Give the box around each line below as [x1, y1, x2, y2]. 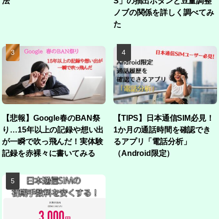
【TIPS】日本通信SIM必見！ [113, 113, 214, 122]
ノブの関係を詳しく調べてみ [113, 8, 214, 17]
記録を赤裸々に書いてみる [2, 148, 95, 157]
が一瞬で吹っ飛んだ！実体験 [2, 136, 103, 146]
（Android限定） [113, 148, 175, 157]
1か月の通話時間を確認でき [113, 125, 211, 134]
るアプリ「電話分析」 [113, 136, 191, 146]
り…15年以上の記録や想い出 [2, 125, 104, 134]
